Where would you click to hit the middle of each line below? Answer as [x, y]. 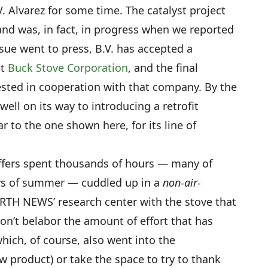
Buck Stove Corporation [68, 68]
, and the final [163, 68]
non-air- [182, 182]
